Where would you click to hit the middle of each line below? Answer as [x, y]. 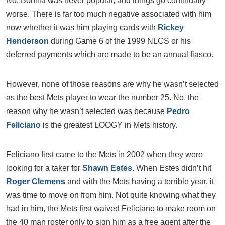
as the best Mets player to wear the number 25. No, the [102, 98]
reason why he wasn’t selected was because [86, 111]
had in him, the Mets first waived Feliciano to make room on [111, 209]
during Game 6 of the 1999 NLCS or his [120, 41]
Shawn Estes [107, 168]
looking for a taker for [44, 168]
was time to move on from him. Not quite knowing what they [111, 195]
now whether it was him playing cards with [82, 27]
